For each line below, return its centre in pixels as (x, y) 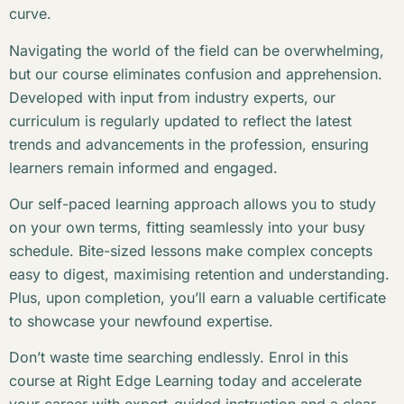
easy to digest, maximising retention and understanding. (199, 274)
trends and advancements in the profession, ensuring (189, 144)
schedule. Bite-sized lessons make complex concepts (191, 250)
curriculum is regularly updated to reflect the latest (180, 120)
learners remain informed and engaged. (143, 167)
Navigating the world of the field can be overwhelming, (197, 50)
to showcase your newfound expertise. (141, 321)
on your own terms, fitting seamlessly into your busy (187, 227)
